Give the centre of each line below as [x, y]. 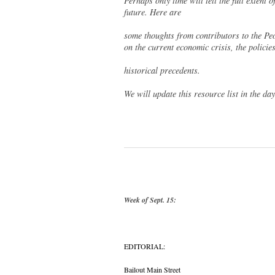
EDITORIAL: [145, 246]
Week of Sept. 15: [150, 199]
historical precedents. [162, 70]
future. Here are [153, 12]
